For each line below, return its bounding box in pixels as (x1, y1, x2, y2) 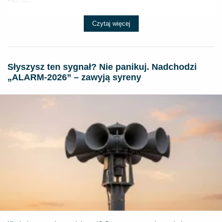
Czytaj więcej (92, 19, 130, 27)
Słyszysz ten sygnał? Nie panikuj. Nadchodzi (7, 61, 197, 72)
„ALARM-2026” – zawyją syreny (7, 72, 141, 82)
